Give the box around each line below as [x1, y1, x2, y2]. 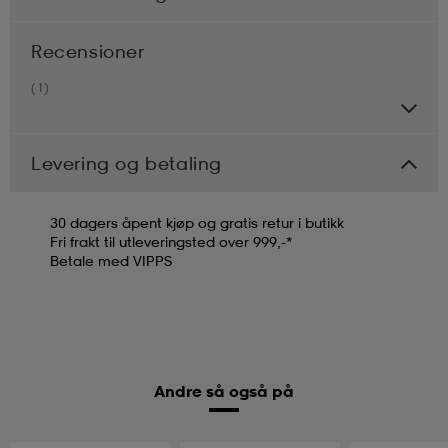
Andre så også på [154, 380, 294, 401]
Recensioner [31, 39, 145, 62]
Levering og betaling [31, 151, 222, 174]
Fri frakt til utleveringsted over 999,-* [50, 232, 292, 250]
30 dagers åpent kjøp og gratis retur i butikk [50, 213, 344, 231]
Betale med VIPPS [50, 251, 172, 269]
